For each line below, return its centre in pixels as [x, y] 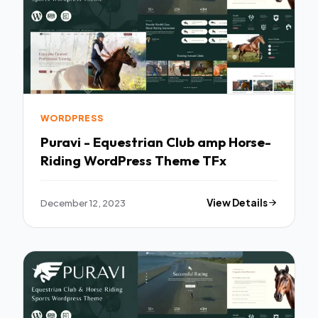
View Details [237, 203]
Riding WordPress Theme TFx [133, 160]
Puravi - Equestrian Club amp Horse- [156, 142]
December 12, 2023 [83, 203]
